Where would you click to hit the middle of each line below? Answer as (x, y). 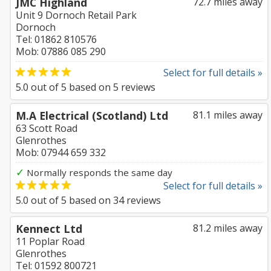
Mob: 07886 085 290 (61, 51)
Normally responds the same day (98, 172)
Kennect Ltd (49, 229)
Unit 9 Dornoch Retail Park (76, 15)
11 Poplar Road (50, 241)
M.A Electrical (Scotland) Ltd (92, 116)
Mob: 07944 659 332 (61, 152)
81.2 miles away (228, 228)
